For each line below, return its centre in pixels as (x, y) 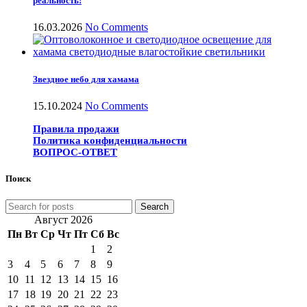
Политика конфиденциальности (110, 140)
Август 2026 (63, 220)
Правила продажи (76, 128)
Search (155, 207)
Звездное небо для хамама (86, 79)
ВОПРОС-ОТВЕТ (75, 152)
